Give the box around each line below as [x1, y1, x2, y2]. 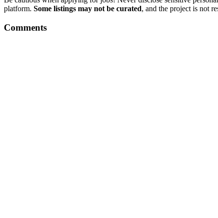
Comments [4, 22, 47, 33]
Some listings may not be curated [34, 4, 142, 13]
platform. [4, 4, 34, 13]
